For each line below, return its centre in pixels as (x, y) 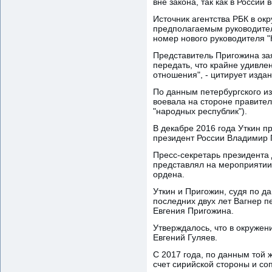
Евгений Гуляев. (185, 237)
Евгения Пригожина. (193, 210)
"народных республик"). (200, 111)
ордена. (169, 174)
